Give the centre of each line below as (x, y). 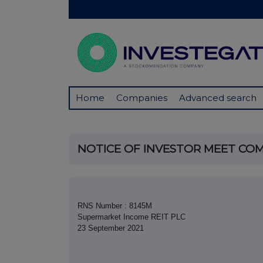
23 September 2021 (111, 228)
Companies (142, 98)
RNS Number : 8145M (115, 206)
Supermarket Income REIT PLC (131, 217)
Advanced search (218, 98)
